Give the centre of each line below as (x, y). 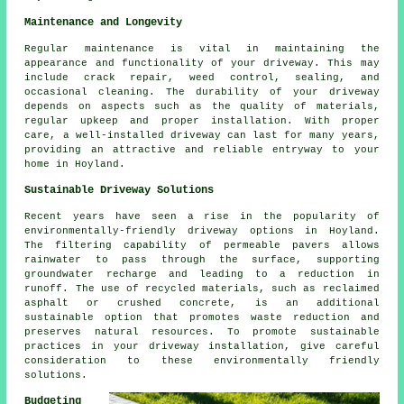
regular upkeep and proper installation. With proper (202, 121)
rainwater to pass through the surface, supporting (202, 260)
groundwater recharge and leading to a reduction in (202, 275)
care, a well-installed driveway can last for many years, (202, 136)
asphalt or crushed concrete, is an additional (202, 303)
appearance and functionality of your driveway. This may (202, 64)
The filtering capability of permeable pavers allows (202, 246)
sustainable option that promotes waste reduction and (202, 318)
